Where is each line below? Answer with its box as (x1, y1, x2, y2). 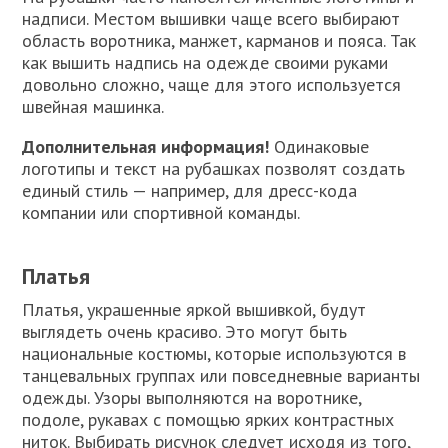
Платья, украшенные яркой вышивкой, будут (22, 298, 367, 322)
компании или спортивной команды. (22, 201, 301, 225)
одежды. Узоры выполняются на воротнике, (22, 386, 362, 410)
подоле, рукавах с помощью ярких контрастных (22, 408, 395, 432)
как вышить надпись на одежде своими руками (22, 51, 389, 75)
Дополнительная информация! (22, 135, 270, 159)
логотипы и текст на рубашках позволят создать (22, 157, 406, 181)
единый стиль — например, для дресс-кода (22, 179, 358, 203)
